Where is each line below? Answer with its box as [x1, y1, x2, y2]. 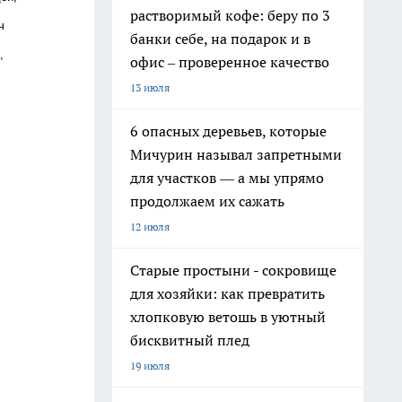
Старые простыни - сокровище [130, 261, 336, 279]
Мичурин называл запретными [130, 145, 342, 163]
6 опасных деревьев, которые [130, 122, 327, 140]
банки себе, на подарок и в [130, 30, 310, 48]
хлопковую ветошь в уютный [130, 308, 326, 326]
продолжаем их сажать [130, 192, 284, 210]
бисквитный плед [130, 331, 249, 349]
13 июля [130, 81, 170, 94]
